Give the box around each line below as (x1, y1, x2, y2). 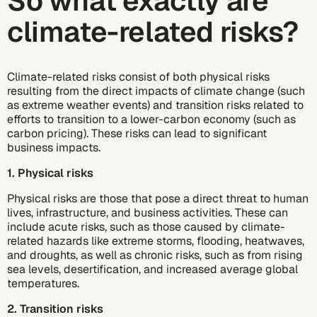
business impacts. (7, 139, 100, 155)
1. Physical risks (7, 165, 93, 180)
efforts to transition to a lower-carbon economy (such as (7, 111, 296, 127)
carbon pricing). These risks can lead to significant (7, 125, 267, 141)
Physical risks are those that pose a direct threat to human (7, 190, 309, 206)
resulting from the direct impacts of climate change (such (7, 83, 305, 98)
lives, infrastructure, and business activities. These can (7, 204, 288, 220)
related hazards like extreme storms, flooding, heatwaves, (7, 233, 304, 248)
